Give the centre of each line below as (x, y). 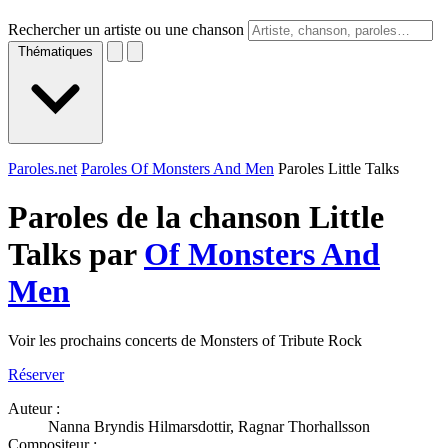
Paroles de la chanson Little (196, 217)
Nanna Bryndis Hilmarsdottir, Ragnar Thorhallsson (209, 426)
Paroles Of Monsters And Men (177, 168)
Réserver (36, 374)
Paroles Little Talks (338, 168)
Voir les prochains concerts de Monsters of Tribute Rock (185, 340)
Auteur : (34, 408)
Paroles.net (42, 168)
